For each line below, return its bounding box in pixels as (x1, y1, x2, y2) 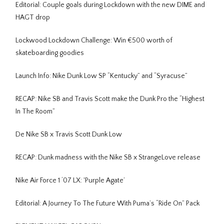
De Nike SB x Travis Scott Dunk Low (15, 130, 122, 139)
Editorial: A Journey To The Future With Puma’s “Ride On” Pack (15, 199, 199, 208)
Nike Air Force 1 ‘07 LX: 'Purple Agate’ (15, 176, 125, 185)
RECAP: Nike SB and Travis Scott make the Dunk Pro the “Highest (15, 95, 204, 103)
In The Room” (15, 107, 55, 116)
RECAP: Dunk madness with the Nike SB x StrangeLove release (15, 153, 200, 162)
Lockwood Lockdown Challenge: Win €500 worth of (15, 36, 172, 45)
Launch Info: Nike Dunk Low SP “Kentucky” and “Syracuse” (15, 72, 187, 80)
